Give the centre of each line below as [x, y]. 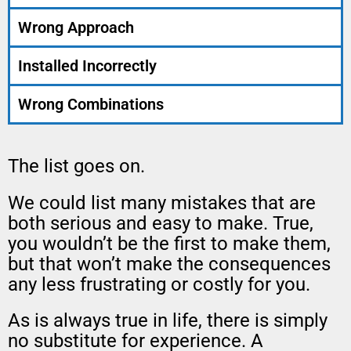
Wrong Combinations [91, 104]
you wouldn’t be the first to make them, [169, 243]
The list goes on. [76, 166]
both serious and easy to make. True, [161, 223]
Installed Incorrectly [87, 65]
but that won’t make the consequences [169, 264]
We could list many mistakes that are [162, 203]
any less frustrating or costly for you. [159, 284]
